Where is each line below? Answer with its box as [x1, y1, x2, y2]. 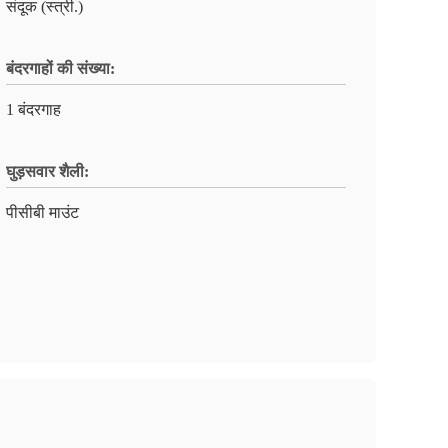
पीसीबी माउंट [6, 204, 79, 221]
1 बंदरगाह [6, 101, 61, 118]
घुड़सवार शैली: [6, 163, 89, 180]
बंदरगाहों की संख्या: [6, 60, 115, 77]
